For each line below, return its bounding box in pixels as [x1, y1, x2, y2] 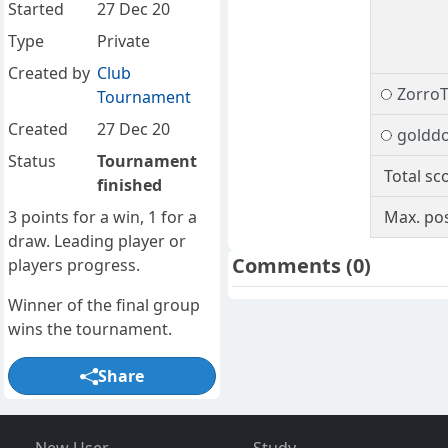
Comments [232, 252, 346, 280]
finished [96, 174, 162, 197]
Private [96, 30, 150, 53]
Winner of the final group [8, 294, 200, 317]
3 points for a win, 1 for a [8, 206, 197, 229]
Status [8, 150, 56, 173]
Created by [8, 62, 90, 85]
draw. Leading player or [8, 230, 186, 253]
